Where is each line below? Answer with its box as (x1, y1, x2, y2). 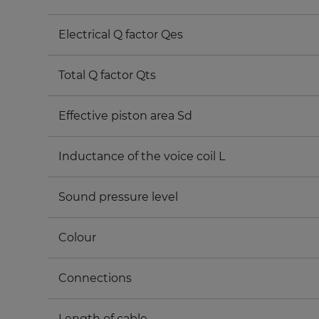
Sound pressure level (58, 190, 179, 204)
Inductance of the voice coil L (58, 150, 226, 163)
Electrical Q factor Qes (58, 28, 184, 41)
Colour (58, 231, 97, 244)
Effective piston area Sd (58, 109, 193, 122)
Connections (58, 271, 132, 285)
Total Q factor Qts (58, 68, 157, 82)
